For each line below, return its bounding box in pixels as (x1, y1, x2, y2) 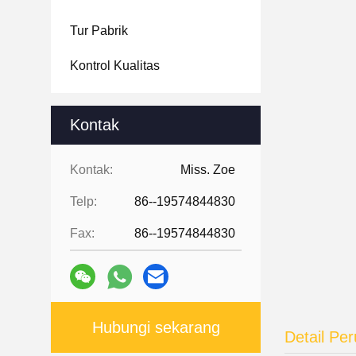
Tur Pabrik (70, 24, 128, 37)
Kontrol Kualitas (70, 59, 160, 72)
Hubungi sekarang (91, 319, 220, 336)
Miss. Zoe (180, 163, 235, 176)
